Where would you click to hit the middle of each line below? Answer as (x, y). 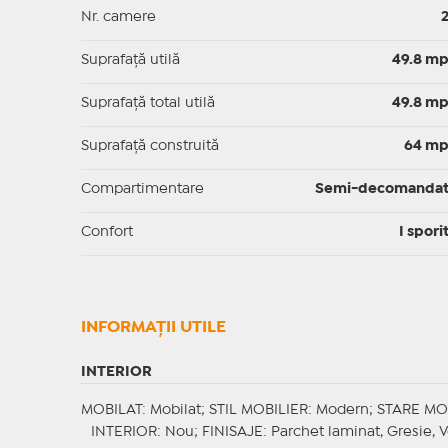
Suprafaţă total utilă (147, 103)
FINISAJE (232, 432)
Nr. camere (118, 17)
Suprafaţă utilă (130, 60)
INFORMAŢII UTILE (153, 328)
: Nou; (179, 432)
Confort (106, 232)
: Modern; (342, 410)
